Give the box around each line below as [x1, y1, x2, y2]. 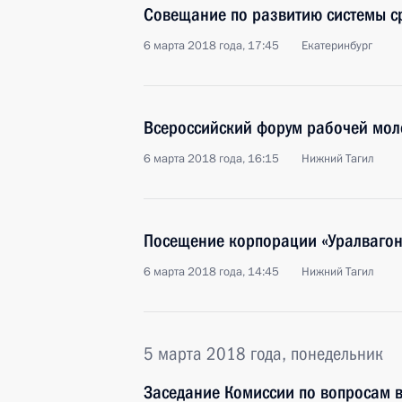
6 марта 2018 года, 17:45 [144, 38, 279, 54]
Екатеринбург [301, 38, 372, 54]
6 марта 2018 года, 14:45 [144, 264, 279, 280]
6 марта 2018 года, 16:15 [144, 151, 279, 167]
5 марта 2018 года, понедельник [144, 343, 383, 364]
